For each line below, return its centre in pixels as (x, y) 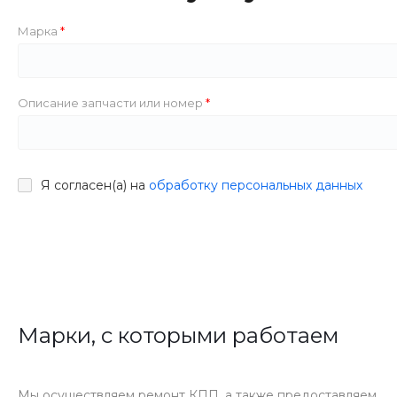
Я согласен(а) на (95, 186)
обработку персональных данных (256, 186)
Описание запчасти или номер (112, 103)
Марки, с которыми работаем (178, 336)
